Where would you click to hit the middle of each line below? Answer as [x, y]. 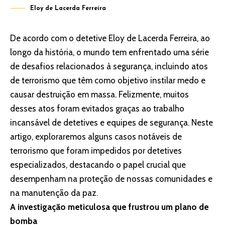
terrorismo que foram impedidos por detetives [96, 151]
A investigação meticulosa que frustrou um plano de [109, 207]
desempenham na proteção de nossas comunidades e [111, 179]
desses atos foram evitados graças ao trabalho [97, 109]
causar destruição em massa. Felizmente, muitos [99, 95]
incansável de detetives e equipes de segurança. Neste [111, 123]
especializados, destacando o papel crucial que [98, 165]
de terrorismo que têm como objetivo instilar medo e [108, 81]
